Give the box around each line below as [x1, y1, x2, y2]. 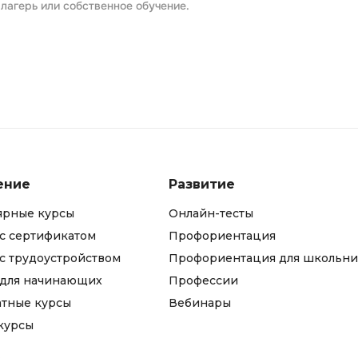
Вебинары [169, 296, 231, 311]
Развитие [169, 177, 235, 193]
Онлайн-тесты [169, 206, 253, 221]
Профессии [169, 273, 238, 288]
